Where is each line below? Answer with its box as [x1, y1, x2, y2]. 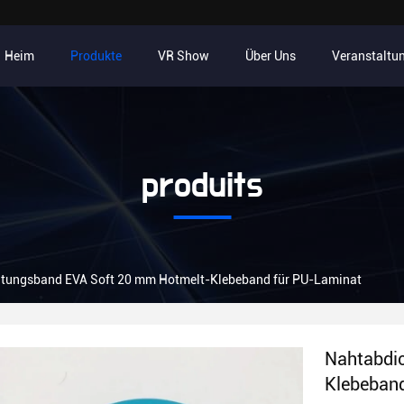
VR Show [158, 49, 209, 63]
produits [141, 168, 263, 204]
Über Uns [245, 49, 296, 63]
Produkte [70, 49, 122, 63]
